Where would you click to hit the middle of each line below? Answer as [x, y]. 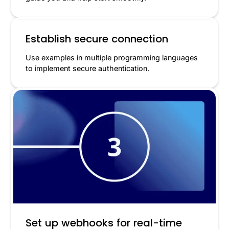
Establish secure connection [97, 39]
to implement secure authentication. [88, 68]
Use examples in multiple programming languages [112, 58]
